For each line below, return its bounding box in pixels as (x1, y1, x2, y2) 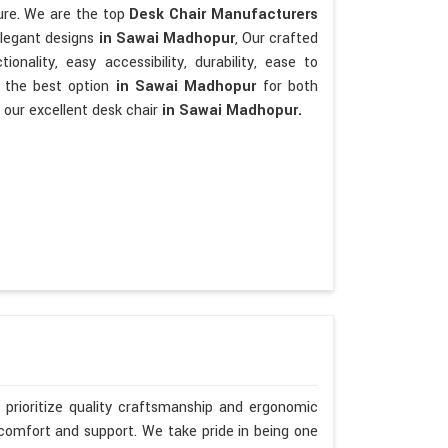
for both (262, 75, 318, 97)
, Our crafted (234, 27, 319, 49)
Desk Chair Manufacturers (129, 3, 318, 25)
